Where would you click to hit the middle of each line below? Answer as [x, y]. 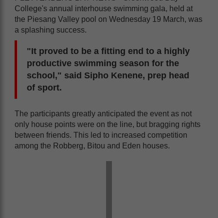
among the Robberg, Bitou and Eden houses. [92, 146]
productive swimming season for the [103, 64]
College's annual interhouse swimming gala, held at [104, 9]
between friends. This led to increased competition [101, 135]
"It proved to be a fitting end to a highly [108, 51]
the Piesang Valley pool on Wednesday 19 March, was [109, 19]
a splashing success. [51, 30]
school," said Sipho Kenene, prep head [108, 76]
